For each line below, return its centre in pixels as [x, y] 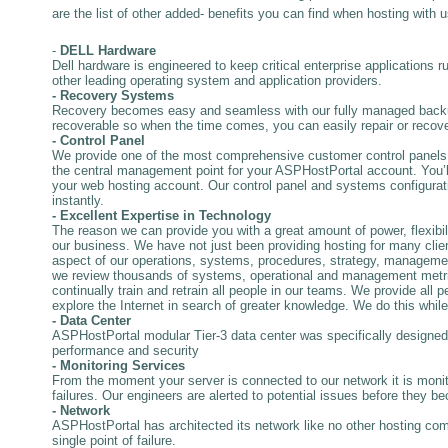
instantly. [78, 200]
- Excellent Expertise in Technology [161, 215]
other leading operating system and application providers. [217, 80]
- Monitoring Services [118, 365]
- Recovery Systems [113, 95]
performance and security [125, 350]
